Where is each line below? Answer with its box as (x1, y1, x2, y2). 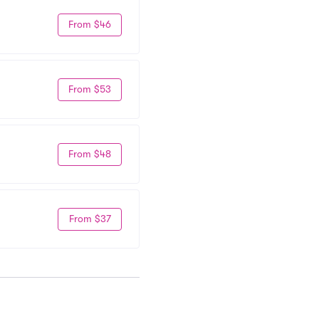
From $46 (68, 19, 111, 30)
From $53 (68, 83, 111, 95)
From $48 (68, 148, 111, 159)
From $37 (68, 213, 111, 224)
